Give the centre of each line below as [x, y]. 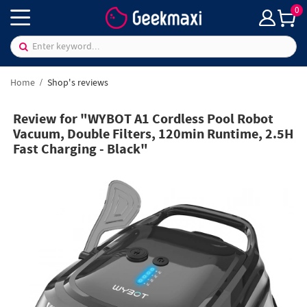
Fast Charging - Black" [81, 150]
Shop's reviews [77, 83]
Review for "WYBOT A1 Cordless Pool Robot [144, 120]
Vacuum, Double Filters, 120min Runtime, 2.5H [153, 135]
